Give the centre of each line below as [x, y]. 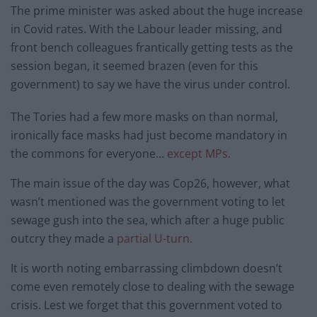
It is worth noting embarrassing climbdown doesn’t [146, 269]
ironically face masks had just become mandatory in [149, 136]
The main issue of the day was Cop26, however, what [150, 184]
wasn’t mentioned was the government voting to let [148, 202]
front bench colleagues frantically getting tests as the [152, 48]
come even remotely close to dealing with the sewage [152, 287]
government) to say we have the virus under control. [150, 85]
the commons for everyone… [89, 154]
